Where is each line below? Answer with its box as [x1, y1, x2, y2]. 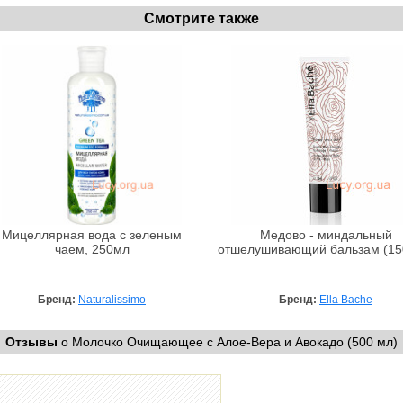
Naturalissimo [78, 292, 146, 306]
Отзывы [5, 334, 58, 349]
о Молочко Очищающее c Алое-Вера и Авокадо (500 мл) [58, 334, 398, 349]
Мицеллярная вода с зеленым [2, 228, 182, 242]
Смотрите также [144, 10, 259, 26]
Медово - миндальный [259, 228, 392, 242]
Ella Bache [319, 292, 372, 306]
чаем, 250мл [54, 242, 130, 256]
